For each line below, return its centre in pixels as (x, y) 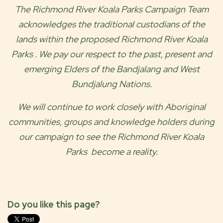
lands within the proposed (68, 39)
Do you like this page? (54, 204)
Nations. (135, 84)
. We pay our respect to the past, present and (123, 54)
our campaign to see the (68, 137)
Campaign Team (175, 9)
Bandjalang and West (158, 69)
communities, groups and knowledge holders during (111, 122)
